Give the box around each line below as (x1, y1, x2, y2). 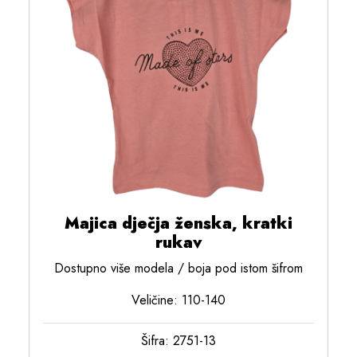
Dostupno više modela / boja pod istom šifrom (54, 258, 303, 277)
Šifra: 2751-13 (141, 331, 216, 350)
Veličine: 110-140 (131, 290, 226, 309)
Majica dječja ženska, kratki (65, 211, 292, 235)
